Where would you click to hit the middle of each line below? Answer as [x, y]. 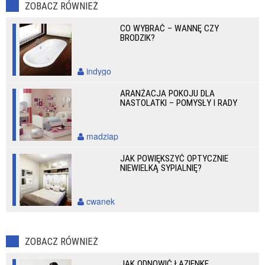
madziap [101, 136]
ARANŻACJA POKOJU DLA [168, 93]
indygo [98, 71]
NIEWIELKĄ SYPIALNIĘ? [161, 168]
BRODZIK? [138, 38]
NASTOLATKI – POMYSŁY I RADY [179, 103]
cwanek [99, 201]
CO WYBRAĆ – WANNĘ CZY [170, 28]
